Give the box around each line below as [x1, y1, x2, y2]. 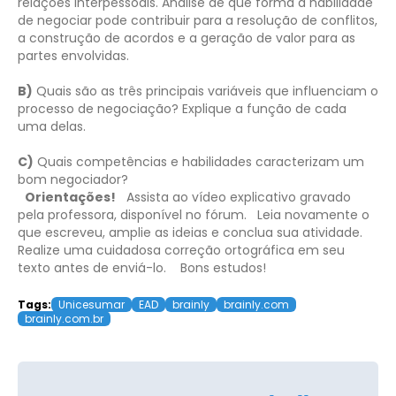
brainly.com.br [25, 310, 103, 326]
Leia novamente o [257, 205, 369, 224]
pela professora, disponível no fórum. [18, 205, 247, 224]
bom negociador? [18, 170, 128, 188]
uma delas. [18, 117, 86, 135]
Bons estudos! [180, 258, 266, 277]
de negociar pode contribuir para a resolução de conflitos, [18, 11, 377, 29]
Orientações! [25, 187, 116, 206]
